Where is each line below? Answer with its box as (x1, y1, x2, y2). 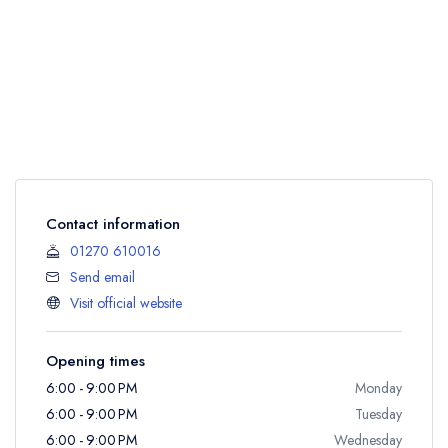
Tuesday (355, 403, 402, 424)
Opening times (46, 349, 145, 372)
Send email (70, 266, 135, 287)
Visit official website (70, 292, 182, 313)
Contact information (46, 212, 180, 235)
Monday (355, 377, 402, 398)
